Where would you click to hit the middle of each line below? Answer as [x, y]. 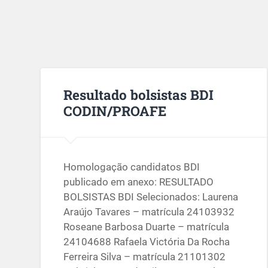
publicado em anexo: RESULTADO [139, 182]
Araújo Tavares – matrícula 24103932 [149, 212]
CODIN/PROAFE [115, 110]
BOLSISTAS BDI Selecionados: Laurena [151, 197]
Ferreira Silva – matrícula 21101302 [145, 257]
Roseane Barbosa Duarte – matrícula [147, 227]
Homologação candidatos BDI [132, 167]
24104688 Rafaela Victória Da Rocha [147, 242]
